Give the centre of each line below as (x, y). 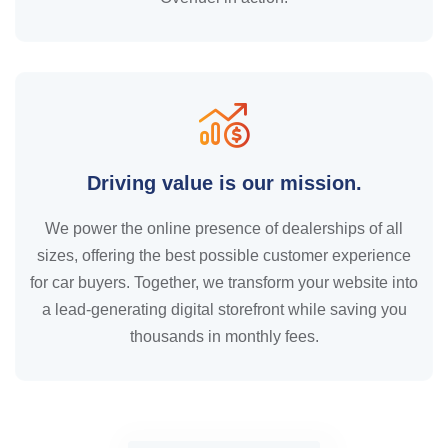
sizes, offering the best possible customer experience (224, 255)
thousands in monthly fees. (224, 336)
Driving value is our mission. (224, 182)
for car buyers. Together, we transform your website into (224, 282)
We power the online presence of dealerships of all (224, 228)
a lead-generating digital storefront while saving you (224, 309)
